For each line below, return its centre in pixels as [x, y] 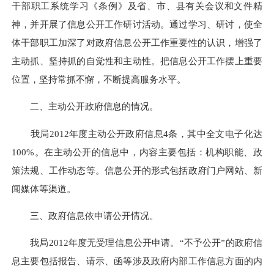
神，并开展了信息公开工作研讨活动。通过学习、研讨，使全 [137, 24]
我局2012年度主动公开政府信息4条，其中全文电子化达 [137, 133]
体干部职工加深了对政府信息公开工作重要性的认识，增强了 [137, 43]
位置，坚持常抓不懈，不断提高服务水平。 [99, 80]
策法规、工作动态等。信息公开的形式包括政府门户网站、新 [137, 170]
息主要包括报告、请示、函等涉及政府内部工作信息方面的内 [137, 261]
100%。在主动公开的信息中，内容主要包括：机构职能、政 [137, 152]
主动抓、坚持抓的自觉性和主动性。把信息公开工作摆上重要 [137, 61]
